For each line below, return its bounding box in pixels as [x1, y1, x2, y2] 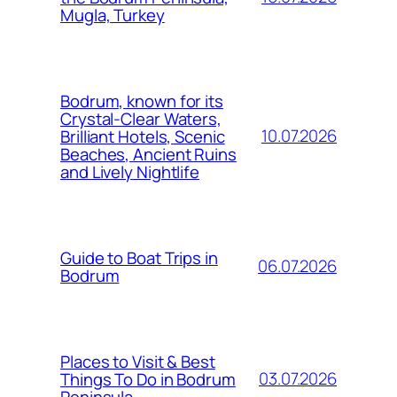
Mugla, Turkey [60, 3, 165, 27]
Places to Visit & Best [60, 349, 215, 373]
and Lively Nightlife [60, 160, 199, 183]
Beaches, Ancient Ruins [60, 142, 237, 166]
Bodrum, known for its [60, 89, 223, 113]
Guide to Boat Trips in [60, 245, 218, 269]
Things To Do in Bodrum [60, 367, 236, 391]
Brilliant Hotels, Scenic [60, 124, 225, 148]
